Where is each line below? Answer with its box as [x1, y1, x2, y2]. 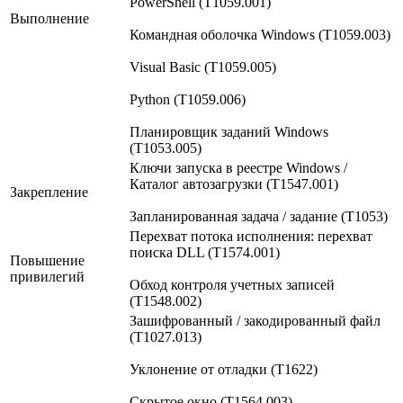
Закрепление [10, 184, 88, 200]
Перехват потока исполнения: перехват [130, 228, 372, 244]
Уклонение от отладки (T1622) [130, 361, 318, 377]
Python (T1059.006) [130, 91, 246, 107]
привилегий [10, 268, 85, 284]
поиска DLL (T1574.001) [130, 244, 280, 260]
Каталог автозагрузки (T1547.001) [130, 175, 338, 192]
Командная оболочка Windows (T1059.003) [130, 26, 390, 42]
